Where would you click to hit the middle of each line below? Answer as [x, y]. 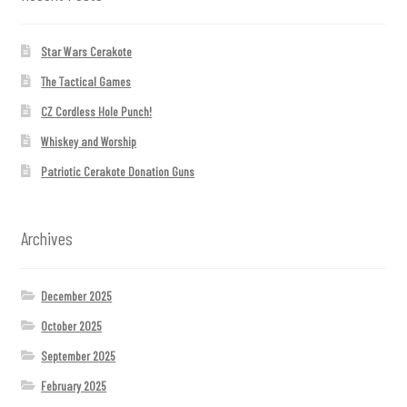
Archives [46, 238]
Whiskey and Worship [89, 142]
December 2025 [77, 295]
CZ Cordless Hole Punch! [97, 112]
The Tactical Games [86, 82]
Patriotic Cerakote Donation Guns [118, 172]
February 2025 [74, 385]
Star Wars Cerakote [87, 52]
